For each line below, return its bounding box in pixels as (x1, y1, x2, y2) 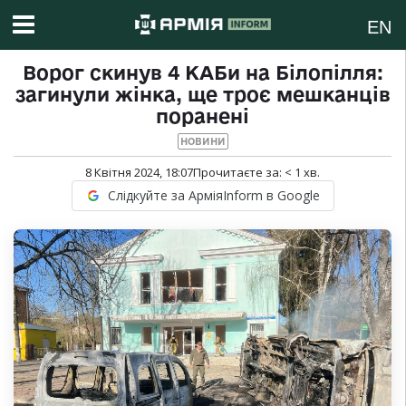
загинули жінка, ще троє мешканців (14, 83, 391, 106)
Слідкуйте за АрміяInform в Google (107, 187, 320, 205)
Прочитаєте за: (193, 164, 285, 181)
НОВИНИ (179, 136, 226, 148)
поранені (156, 105, 249, 128)
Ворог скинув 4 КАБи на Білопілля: (22, 62, 383, 84)
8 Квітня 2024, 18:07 (85, 164, 193, 181)
